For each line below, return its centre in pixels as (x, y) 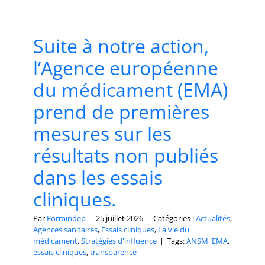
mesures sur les (102, 133)
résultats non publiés (126, 155)
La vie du (174, 229)
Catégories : (174, 218)
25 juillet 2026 (119, 218)
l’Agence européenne (126, 67)
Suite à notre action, (121, 46)
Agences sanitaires (65, 229)
